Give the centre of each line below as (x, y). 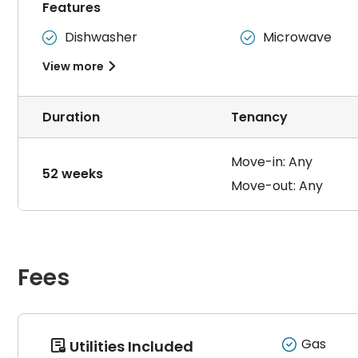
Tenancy (259, 117)
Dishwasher (101, 37)
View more (74, 66)
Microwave (297, 37)
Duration (71, 117)
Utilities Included (130, 346)
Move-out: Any (277, 186)
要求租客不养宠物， (75, 16)
